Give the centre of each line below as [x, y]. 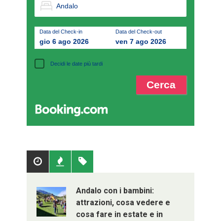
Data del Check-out [138, 32]
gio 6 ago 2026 [64, 42]
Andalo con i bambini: [115, 191]
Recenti [88, 162]
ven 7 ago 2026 [141, 42]
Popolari [67, 162]
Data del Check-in [61, 32]
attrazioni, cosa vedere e [123, 203]
